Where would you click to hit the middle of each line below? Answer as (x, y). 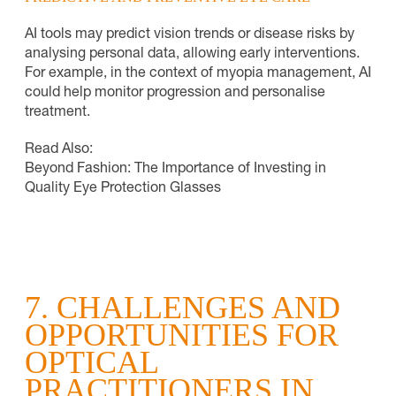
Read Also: (59, 150)
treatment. (57, 113)
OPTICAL (91, 362)
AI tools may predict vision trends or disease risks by (190, 35)
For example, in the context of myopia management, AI (198, 74)
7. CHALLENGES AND (183, 307)
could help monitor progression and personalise (175, 93)
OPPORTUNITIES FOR (182, 335)
